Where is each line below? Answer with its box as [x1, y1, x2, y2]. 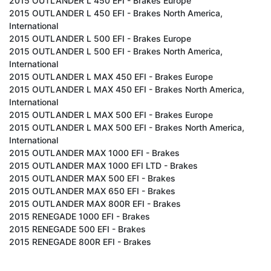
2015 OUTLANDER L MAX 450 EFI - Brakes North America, [9, 83, 244, 94]
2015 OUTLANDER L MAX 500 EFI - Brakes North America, [9, 122, 244, 132]
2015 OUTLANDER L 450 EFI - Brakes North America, [9, 7, 223, 18]
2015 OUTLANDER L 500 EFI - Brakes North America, [9, 45, 223, 56]
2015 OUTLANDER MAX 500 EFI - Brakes [9, 172, 175, 183]
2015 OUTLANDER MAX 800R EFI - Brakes [9, 198, 181, 209]
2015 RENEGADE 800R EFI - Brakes [9, 236, 151, 247]
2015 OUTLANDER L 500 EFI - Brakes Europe [9, 33, 191, 44]
